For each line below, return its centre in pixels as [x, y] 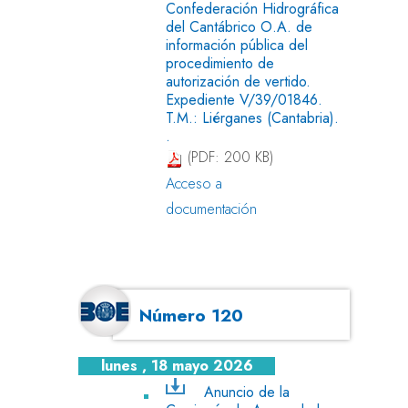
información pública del [237, 45]
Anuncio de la [246, 392]
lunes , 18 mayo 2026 [177, 366]
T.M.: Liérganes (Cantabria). [252, 117]
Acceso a [194, 183]
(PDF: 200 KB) [228, 158]
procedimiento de [220, 63]
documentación [211, 209]
